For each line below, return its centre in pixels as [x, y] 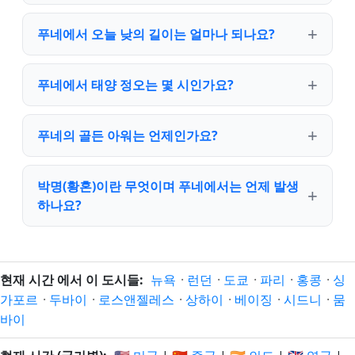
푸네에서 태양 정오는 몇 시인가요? [136, 85]
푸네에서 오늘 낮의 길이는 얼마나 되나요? [156, 34]
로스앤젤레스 [136, 300]
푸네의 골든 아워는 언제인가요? [128, 136]
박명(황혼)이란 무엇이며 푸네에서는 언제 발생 [168, 186]
